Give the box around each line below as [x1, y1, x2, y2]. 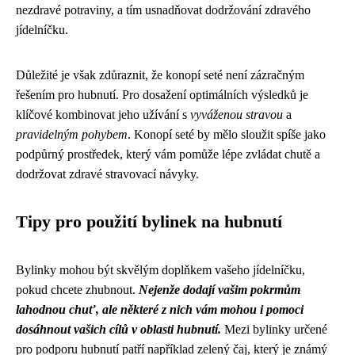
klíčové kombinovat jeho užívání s [16, 107, 190, 121]
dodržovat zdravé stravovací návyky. [16, 166, 199, 181]
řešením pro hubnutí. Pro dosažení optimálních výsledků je [16, 87, 308, 101]
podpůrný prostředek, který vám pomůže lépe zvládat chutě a [16, 147, 320, 161]
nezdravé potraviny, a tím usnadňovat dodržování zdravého [16, 2, 311, 17]
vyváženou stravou [190, 107, 283, 121]
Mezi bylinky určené [221, 322, 327, 336]
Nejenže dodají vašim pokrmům [139, 282, 300, 296]
